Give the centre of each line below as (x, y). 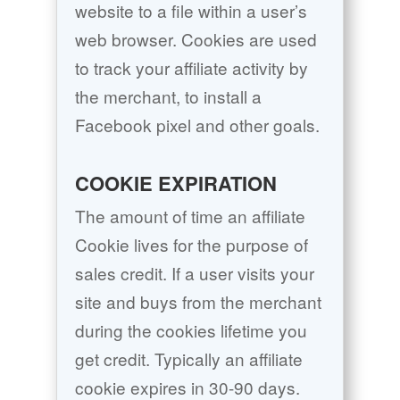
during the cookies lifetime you (191, 330)
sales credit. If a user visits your (194, 273)
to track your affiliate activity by (191, 68)
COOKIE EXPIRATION (175, 183)
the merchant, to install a (168, 96)
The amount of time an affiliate (190, 216)
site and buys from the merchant (198, 302)
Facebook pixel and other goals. (197, 125)
